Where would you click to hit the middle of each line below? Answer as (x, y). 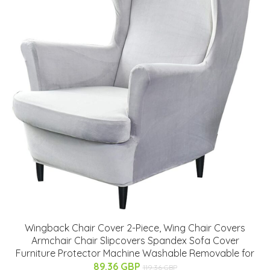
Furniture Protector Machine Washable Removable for (135, 253)
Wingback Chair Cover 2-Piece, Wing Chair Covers (135, 228)
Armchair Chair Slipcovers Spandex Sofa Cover (135, 240)
